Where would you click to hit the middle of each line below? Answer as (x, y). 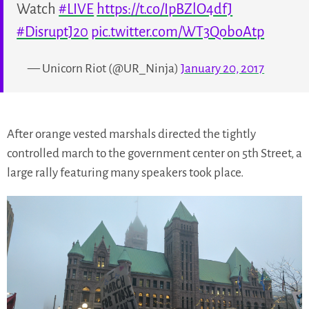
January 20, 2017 (223, 68)
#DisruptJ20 (53, 32)
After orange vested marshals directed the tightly (131, 134)
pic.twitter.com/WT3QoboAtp (178, 32)
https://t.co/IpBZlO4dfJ (165, 9)
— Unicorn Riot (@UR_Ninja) (104, 68)
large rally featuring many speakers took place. (125, 172)
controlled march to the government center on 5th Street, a (154, 153)
